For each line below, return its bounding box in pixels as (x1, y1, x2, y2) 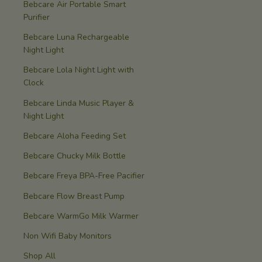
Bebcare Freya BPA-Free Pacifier (23, 170, 144, 182)
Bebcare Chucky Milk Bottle (23, 150, 126, 162)
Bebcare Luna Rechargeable (23, 32, 129, 43)
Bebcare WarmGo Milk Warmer (23, 210, 139, 222)
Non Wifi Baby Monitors (23, 230, 112, 242)
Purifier (23, 11, 50, 23)
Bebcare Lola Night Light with (23, 64, 134, 76)
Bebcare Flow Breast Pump (23, 190, 125, 202)
